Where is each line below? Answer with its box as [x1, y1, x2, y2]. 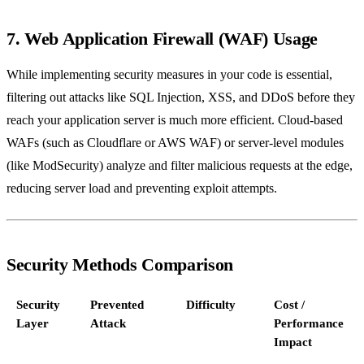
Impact [274, 335, 312, 349]
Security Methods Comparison [6, 253, 234, 275]
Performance [274, 316, 344, 330]
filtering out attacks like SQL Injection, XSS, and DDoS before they [6, 89, 355, 104]
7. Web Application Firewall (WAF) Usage [6, 28, 318, 49]
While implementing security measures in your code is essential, [6, 67, 332, 81]
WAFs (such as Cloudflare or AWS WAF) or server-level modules [6, 135, 344, 149]
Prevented [90, 297, 144, 311]
